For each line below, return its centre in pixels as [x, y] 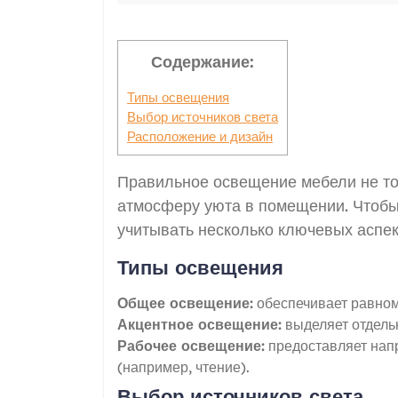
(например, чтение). [183, 366]
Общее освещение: [185, 302]
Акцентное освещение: [199, 324]
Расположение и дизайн [200, 136]
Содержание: [203, 62]
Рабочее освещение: [191, 345]
